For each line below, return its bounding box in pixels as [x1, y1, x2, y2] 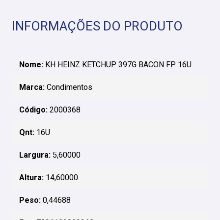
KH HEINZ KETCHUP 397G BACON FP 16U [43, 60, 192, 69]
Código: [19, 105, 48, 114]
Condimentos [45, 82, 92, 92]
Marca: [19, 82, 45, 92]
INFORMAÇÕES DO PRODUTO [12, 19, 183, 33]
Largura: [19, 150, 51, 160]
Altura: [19, 173, 44, 182]
